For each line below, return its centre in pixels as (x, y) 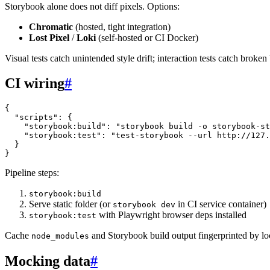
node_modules (60, 236)
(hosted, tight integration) (122, 27)
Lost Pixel (49, 37)
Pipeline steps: (32, 173)
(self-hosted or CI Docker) (147, 37)
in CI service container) (221, 204)
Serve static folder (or (71, 204)
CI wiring (35, 83)
